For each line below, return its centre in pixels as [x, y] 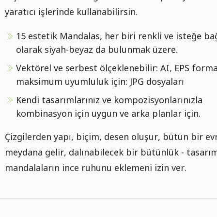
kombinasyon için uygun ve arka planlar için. [108, 113]
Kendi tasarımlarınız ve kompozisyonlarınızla [109, 100]
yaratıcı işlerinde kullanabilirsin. [71, 12]
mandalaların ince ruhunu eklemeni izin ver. [96, 168]
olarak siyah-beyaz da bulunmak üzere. [97, 49]
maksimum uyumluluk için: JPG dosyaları [100, 81]
